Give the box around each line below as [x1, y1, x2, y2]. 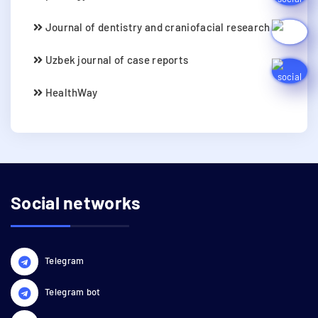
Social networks [11, 191, 141, 213]
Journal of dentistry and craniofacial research [43, 20, 270, 33]
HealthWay [43, 85, 98, 99]
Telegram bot [45, 285, 101, 297]
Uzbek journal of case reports [43, 53, 189, 66]
